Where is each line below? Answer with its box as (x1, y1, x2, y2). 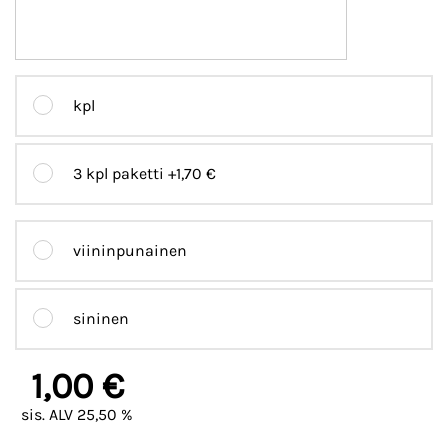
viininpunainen (73, 241, 187, 261)
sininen (73, 309, 129, 329)
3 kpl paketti (73, 164, 168, 184)
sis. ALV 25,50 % (21, 405, 133, 425)
